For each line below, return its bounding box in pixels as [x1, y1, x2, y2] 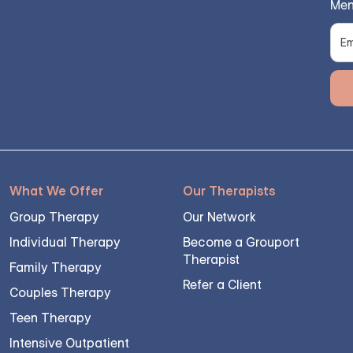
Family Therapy [9, 259, 102, 276]
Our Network [183, 209, 256, 225]
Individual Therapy [9, 234, 121, 251]
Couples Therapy [9, 284, 111, 301]
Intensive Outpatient [9, 335, 129, 351]
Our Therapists [183, 183, 276, 199]
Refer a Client [183, 277, 262, 293]
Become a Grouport [183, 234, 299, 251]
